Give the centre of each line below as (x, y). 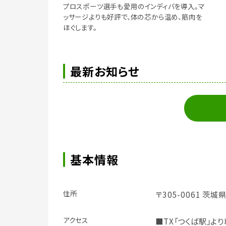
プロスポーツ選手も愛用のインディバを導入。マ (134, 6)
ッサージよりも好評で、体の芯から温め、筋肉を (132, 17)
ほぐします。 (80, 27)
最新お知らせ (105, 71)
